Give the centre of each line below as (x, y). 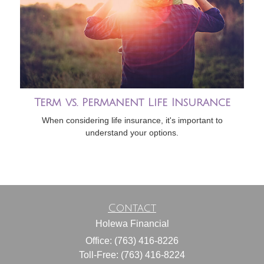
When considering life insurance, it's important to (132, 121)
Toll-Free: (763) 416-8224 (132, 255)
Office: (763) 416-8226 (132, 241)
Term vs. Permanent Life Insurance (132, 103)
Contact (132, 208)
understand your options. (132, 133)
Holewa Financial (132, 224)
